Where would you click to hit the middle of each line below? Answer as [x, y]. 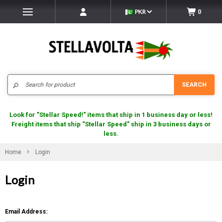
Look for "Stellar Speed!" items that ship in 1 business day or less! [111, 115]
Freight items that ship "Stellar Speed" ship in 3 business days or [111, 124]
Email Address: [26, 212]
